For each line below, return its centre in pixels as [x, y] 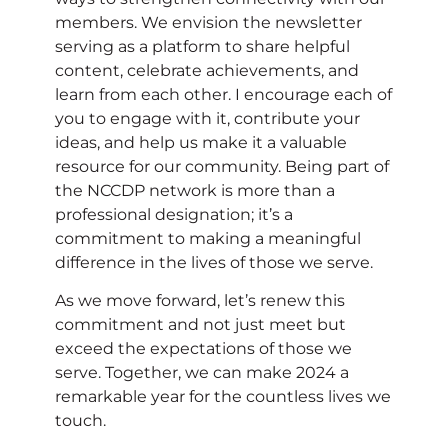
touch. [80, 420]
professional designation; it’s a [174, 214]
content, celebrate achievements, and [207, 70]
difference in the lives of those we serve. [214, 262]
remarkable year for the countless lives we [223, 396]
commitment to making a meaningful [208, 238]
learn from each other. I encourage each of [223, 94]
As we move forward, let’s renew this [200, 300]
